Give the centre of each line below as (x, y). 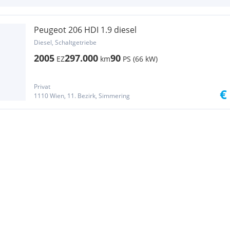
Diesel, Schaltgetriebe (65, 42)
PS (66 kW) (140, 59)
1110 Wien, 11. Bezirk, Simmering (82, 96)
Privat (42, 87)
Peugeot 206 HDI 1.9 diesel (85, 30)
